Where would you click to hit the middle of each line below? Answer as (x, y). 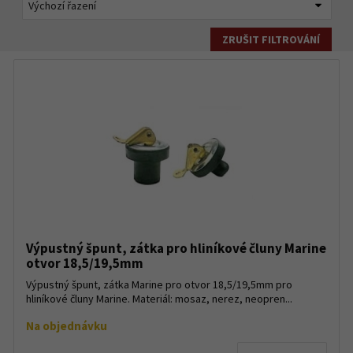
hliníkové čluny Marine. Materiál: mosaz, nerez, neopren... (159, 299)
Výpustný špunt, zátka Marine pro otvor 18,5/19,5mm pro (159, 284)
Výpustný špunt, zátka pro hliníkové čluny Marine (176, 248)
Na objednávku (67, 326)
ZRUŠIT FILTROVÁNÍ (271, 39)
